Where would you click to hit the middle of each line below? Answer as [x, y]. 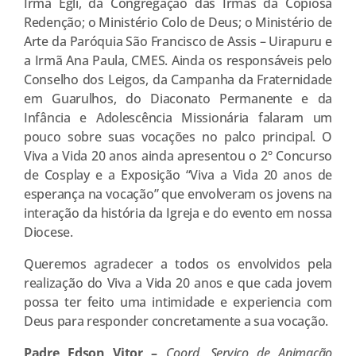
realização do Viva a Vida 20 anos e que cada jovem [178, 282]
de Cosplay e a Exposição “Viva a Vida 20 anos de [178, 174]
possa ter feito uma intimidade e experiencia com [178, 302]
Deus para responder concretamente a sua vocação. [176, 321]
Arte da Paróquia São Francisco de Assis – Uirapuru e [178, 41]
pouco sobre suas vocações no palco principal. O [178, 136]
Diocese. [48, 232]
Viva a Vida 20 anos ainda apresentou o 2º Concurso [178, 155]
